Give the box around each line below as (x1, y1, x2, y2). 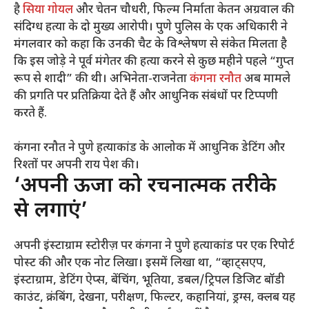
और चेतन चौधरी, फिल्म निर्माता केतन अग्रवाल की (73, 2, 295, 18)
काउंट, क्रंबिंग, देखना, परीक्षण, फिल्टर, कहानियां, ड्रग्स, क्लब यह (14, 290, 295, 306)
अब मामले (241, 71, 290, 87)
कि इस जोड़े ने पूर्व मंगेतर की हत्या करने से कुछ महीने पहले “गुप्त (14, 54, 294, 70)
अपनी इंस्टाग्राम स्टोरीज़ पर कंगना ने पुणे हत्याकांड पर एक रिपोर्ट (14, 239, 295, 255)
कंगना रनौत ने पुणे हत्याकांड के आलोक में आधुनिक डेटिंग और (14, 141, 285, 157)
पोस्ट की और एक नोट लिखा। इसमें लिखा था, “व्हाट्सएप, (14, 256, 266, 272)
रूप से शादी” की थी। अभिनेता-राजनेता (14, 71, 190, 87)
